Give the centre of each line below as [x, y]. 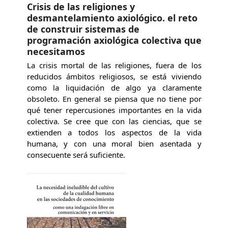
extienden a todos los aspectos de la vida [114, 132]
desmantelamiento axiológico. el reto [112, 18]
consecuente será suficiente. [76, 154]
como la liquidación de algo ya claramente [114, 87]
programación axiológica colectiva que [114, 40]
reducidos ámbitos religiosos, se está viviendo [114, 76]
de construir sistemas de [83, 29]
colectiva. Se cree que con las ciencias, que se [114, 121]
